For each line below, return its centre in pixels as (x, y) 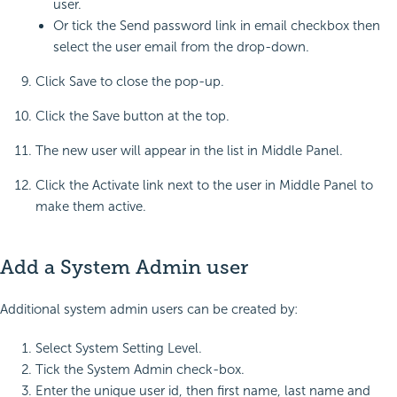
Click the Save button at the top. (132, 116)
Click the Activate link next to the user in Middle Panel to (204, 185)
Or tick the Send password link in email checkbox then (217, 25)
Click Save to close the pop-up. (130, 81)
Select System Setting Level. (119, 348)
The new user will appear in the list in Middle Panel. (189, 150)
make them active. (91, 206)
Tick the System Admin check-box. (140, 369)
